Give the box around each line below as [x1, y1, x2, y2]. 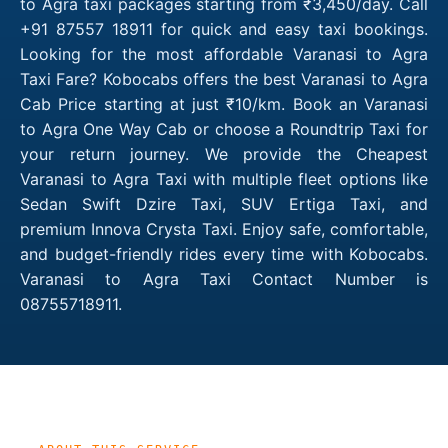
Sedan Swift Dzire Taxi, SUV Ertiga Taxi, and [20, 193, 428, 214]
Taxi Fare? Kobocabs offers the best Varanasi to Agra [20, 68, 428, 89]
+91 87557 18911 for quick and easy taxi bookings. [20, 18, 428, 39]
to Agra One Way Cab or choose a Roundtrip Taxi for [20, 118, 428, 139]
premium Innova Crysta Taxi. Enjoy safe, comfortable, [20, 218, 428, 239]
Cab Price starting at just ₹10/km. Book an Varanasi [20, 93, 428, 114]
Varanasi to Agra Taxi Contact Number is [20, 268, 428, 289]
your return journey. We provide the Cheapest [20, 143, 428, 164]
